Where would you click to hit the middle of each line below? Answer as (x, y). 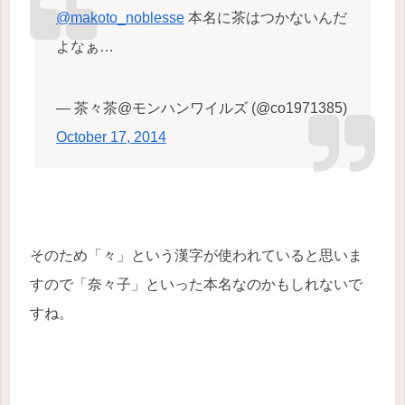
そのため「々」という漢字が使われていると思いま (196, 256)
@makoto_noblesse (120, 17)
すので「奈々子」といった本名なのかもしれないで (196, 285)
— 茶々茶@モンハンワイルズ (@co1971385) (201, 108)
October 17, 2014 (111, 137)
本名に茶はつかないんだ (265, 17)
